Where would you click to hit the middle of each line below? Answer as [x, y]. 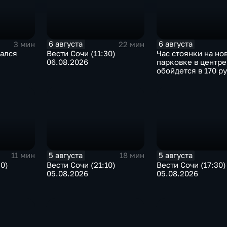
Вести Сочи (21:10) [81, 165]
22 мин [132, 44]
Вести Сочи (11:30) [81, 54]
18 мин [132, 156]
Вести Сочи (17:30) [191, 165]
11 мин [23, 156]
